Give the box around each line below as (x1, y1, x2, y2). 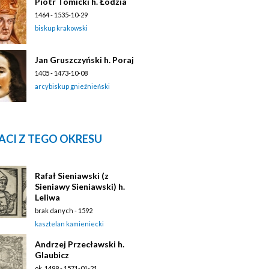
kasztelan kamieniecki (35, 219, 104, 228)
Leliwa (35, 192, 60, 202)
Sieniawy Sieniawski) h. (35, 181, 125, 192)
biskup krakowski (35, 23, 88, 32)
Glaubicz (35, 249, 69, 260)
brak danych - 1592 (35, 206, 92, 214)
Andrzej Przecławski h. (35, 238, 124, 249)
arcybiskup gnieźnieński (35, 82, 110, 90)
